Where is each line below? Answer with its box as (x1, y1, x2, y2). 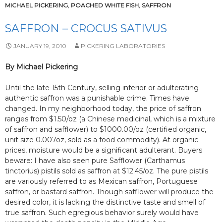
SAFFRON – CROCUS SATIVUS (5, 22, 167, 35)
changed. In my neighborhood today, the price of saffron (5, 104, 201, 113)
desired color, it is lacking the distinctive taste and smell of (5, 198, 205, 207)
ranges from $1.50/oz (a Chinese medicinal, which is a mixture (5, 114, 216, 123)
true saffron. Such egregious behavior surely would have (5, 208, 199, 217)
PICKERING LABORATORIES (81, 42, 165, 50)
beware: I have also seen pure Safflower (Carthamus (5, 156, 185, 165)
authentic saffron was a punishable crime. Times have (5, 94, 189, 103)
